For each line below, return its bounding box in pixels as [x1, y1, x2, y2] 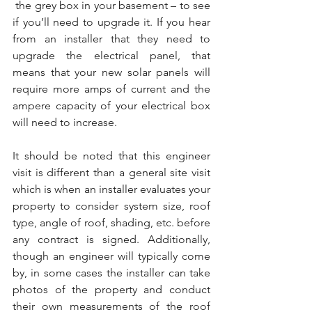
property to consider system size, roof [13, 199, 210, 212]
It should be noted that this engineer [13, 149, 210, 162]
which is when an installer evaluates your [13, 182, 210, 196]
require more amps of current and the [13, 82, 210, 95]
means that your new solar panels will [13, 65, 210, 79]
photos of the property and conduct [13, 283, 210, 296]
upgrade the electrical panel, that [13, 49, 210, 62]
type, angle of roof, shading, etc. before [13, 216, 210, 229]
